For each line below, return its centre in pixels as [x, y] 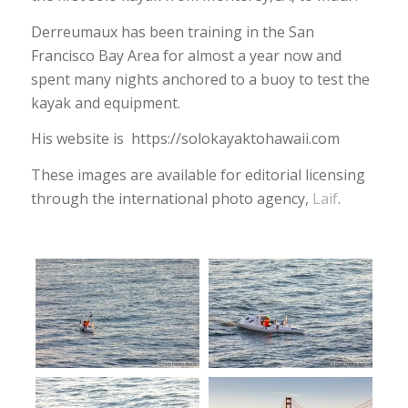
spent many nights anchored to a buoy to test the [200, 79]
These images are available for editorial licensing [198, 174]
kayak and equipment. [105, 102]
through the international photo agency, [171, 198]
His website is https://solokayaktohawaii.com [185, 139]
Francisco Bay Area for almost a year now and [186, 55]
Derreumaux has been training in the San [172, 31]
